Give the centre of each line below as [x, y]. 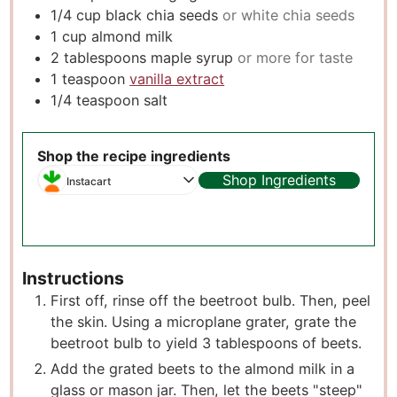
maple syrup [192, 58]
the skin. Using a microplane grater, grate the [204, 322]
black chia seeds [162, 16]
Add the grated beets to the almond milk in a [203, 369]
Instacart [89, 182]
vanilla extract [177, 79]
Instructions [74, 279]
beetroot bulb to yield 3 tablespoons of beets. [206, 343]
